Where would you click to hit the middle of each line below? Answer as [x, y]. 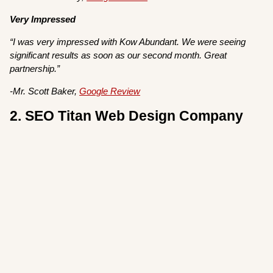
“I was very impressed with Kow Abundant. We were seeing [128, 42]
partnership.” [36, 69]
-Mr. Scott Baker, [45, 91]
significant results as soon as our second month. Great [119, 55]
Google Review [110, 91]
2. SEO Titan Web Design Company [127, 116]
